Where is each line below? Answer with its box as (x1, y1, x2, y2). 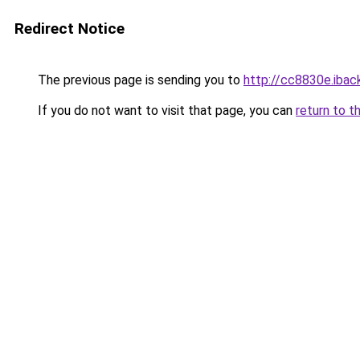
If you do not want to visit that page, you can (35, 103, 296, 118)
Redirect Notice (14, 19, 125, 38)
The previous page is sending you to (35, 72, 243, 88)
